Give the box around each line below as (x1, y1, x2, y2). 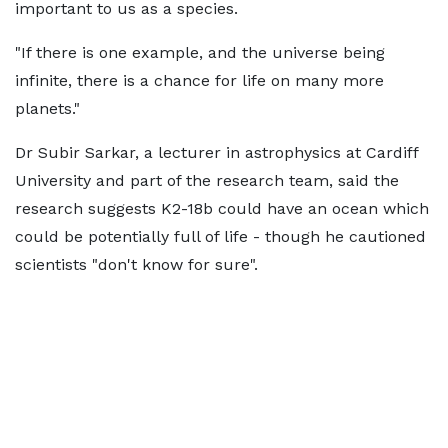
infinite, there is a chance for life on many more (15, 71, 384, 90)
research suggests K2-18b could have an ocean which (15, 199, 429, 218)
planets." (15, 99, 80, 118)
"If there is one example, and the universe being (15, 43, 385, 62)
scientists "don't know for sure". (15, 255, 258, 274)
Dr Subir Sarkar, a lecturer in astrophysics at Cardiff (15, 143, 418, 162)
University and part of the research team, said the (15, 171, 399, 190)
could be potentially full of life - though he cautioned (15, 227, 426, 246)
